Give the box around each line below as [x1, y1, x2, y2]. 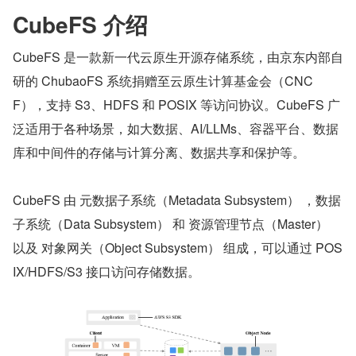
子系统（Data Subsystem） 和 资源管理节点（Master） [13, 214, 328, 233]
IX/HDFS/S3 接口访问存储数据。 [13, 261, 200, 281]
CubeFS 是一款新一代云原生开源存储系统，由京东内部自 [13, 47, 343, 66]
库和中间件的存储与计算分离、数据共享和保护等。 [13, 142, 305, 161]
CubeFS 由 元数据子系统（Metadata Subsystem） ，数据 [13, 190, 341, 209]
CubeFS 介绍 [13, 7, 148, 41]
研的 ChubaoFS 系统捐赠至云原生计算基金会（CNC [13, 71, 313, 90]
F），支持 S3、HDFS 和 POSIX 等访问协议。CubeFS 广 [13, 95, 340, 114]
